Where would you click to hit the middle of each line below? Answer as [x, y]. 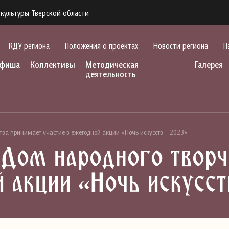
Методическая [112, 65]
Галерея [209, 65]
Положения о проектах [101, 45]
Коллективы [53, 65]
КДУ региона [29, 45]
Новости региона [181, 45]
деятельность [111, 74]
